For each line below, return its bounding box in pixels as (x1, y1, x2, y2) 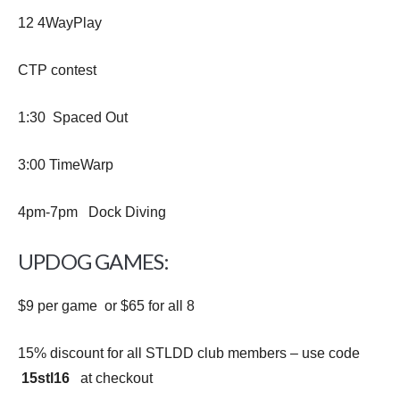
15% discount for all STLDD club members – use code (18, 346, 360, 361)
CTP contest (18, 62, 96, 78)
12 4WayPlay (18, 15, 102, 30)
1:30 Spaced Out (18, 110, 128, 125)
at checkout (70, 371, 153, 386)
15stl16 (21, 371, 70, 386)
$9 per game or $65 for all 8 (18, 298, 195, 313)
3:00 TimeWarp (18, 157, 113, 172)
